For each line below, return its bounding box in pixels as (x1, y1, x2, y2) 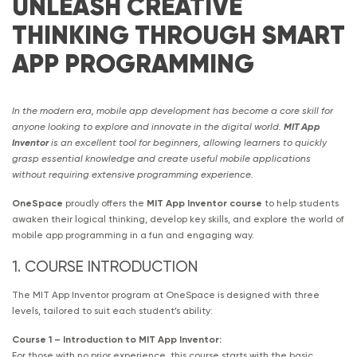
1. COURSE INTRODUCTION (12, 260, 198, 277)
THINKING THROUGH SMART (12, 23, 345, 51)
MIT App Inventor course (147, 198, 262, 209)
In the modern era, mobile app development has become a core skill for (12, 106, 333, 117)
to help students (262, 198, 339, 209)
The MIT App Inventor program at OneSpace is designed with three (12, 290, 320, 301)
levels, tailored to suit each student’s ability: (12, 306, 213, 317)
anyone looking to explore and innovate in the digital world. (12, 122, 284, 133)
